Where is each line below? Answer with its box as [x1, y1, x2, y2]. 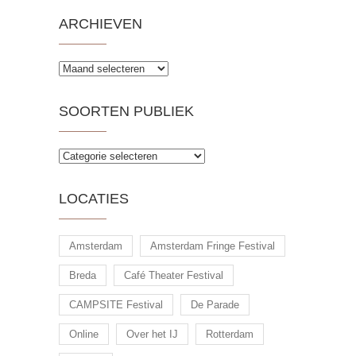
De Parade [191, 299, 239, 311]
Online [69, 328, 99, 341]
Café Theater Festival [124, 269, 223, 282]
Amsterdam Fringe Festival [150, 240, 275, 253]
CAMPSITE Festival [69, 299, 163, 311]
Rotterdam [206, 328, 253, 341]
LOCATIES [59, 191, 129, 207]
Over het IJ [126, 328, 178, 341]
